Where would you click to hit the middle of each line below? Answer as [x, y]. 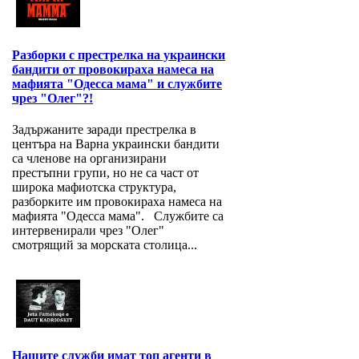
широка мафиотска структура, [94, 188]
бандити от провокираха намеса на [113, 70]
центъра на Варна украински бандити [116, 144]
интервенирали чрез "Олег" [88, 231]
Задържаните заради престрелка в [104, 130]
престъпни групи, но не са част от [105, 173]
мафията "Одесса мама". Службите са [118, 216]
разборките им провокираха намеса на [117, 202]
